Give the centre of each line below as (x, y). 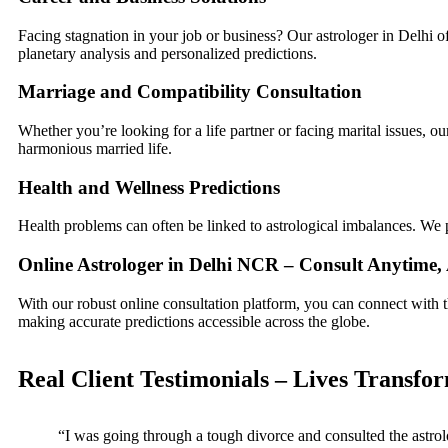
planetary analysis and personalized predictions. (167, 53)
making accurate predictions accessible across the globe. (194, 321)
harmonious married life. (95, 148)
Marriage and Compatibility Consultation (190, 92)
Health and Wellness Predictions (149, 187)
